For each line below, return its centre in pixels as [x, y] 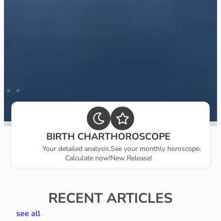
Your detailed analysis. [76, 148]
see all [28, 213]
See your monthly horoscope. [156, 148]
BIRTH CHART [78, 136]
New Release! [131, 158]
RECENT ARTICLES [110, 198]
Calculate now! [88, 158]
